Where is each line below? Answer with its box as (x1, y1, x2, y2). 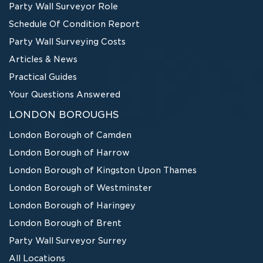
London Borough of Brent (9, 218, 122, 228)
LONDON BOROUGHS (9, 109, 119, 120)
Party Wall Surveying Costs (9, 36, 126, 46)
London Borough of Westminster (9, 183, 152, 193)
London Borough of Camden (9, 130, 131, 140)
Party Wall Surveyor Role (9, 1, 118, 11)
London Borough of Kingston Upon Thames (9, 165, 197, 175)
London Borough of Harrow (9, 147, 130, 157)
